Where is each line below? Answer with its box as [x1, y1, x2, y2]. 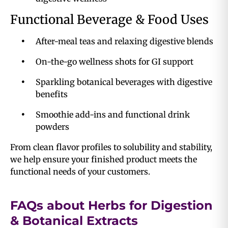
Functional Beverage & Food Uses [10, 11, 209, 27]
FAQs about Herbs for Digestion [10, 197, 213, 213]
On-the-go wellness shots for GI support [36, 56, 193, 67]
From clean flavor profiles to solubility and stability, [10, 141, 212, 152]
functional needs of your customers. [10, 166, 150, 177]
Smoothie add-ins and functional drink [36, 109, 190, 120]
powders [36, 121, 69, 132]
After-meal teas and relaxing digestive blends [36, 36, 213, 46]
